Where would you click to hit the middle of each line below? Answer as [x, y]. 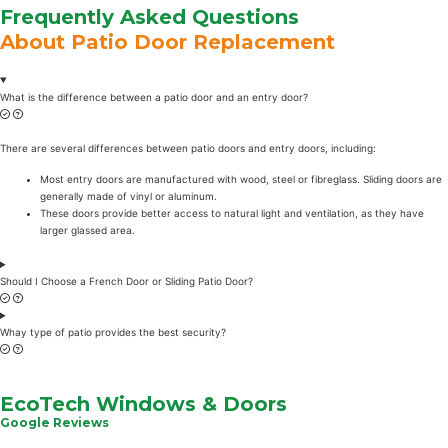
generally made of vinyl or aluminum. [128, 196]
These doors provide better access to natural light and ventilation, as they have [232, 213]
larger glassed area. [87, 230]
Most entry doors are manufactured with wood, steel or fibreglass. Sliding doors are [241, 179]
